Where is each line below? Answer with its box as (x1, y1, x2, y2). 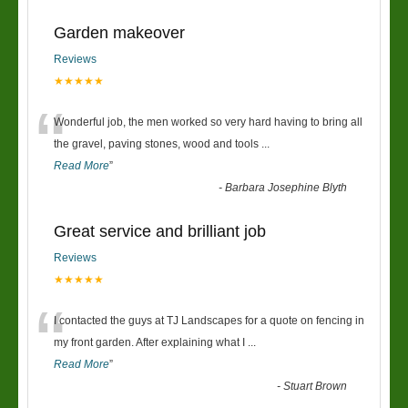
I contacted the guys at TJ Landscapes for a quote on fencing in (54, 314, 364, 327)
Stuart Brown (283, 380, 348, 393)
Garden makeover (54, 24, 185, 42)
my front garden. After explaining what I (54, 336, 248, 349)
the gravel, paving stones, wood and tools (54, 138, 261, 150)
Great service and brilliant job (54, 222, 266, 240)
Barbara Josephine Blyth (225, 181, 348, 194)
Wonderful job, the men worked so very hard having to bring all (54, 116, 362, 128)
